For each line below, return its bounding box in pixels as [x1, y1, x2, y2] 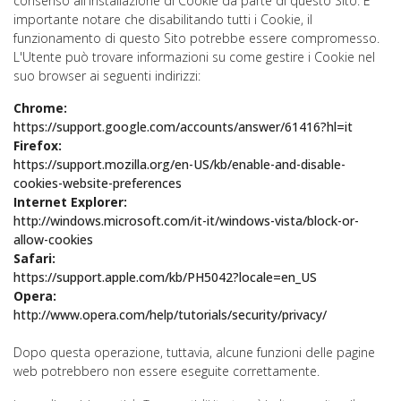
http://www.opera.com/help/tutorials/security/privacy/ [13, 306, 327, 323]
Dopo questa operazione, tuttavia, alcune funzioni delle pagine [13, 344, 375, 361]
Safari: [13, 250, 55, 267]
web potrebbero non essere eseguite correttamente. [13, 363, 320, 380]
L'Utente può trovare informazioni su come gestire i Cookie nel [13, 48, 375, 65]
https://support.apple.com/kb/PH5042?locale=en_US [13, 269, 317, 286]
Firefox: [13, 137, 62, 154]
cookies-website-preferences [13, 175, 182, 192]
